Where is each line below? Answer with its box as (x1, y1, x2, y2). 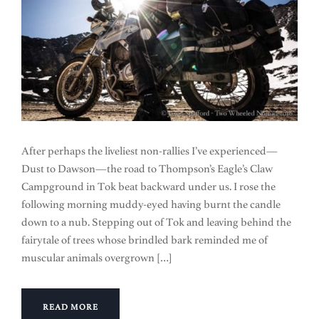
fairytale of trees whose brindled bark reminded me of (21, 234, 268, 247)
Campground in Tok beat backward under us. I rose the (21, 180, 276, 194)
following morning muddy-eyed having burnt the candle (21, 198, 281, 211)
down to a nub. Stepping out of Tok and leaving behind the (21, 216, 291, 229)
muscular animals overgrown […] (21, 251, 172, 265)
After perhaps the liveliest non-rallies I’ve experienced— (21, 145, 278, 158)
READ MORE (43, 303, 98, 313)
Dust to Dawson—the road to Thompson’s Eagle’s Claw (21, 162, 273, 176)
